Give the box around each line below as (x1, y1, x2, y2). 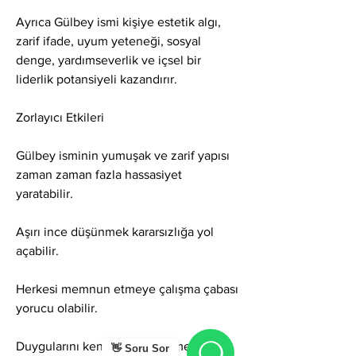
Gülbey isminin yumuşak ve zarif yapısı (16, 149, 230, 163)
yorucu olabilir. (16, 301, 98, 315)
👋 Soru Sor (111, 342, 169, 354)
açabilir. (16, 244, 59, 258)
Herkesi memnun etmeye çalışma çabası (16, 282, 238, 296)
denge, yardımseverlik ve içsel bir (16, 53, 201, 68)
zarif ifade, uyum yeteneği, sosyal (16, 34, 201, 48)
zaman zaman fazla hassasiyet (16, 168, 182, 182)
